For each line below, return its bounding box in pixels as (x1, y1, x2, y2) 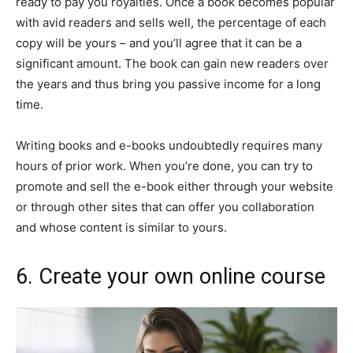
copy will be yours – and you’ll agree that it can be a (16, 35, 302, 50)
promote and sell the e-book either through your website (16, 178, 333, 194)
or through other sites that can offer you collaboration (16, 199, 314, 214)
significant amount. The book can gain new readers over (16, 55, 329, 71)
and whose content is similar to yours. (16, 219, 227, 235)
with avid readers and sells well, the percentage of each (16, 14, 326, 30)
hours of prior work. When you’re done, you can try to (16, 158, 313, 173)
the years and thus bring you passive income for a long (16, 76, 321, 91)
